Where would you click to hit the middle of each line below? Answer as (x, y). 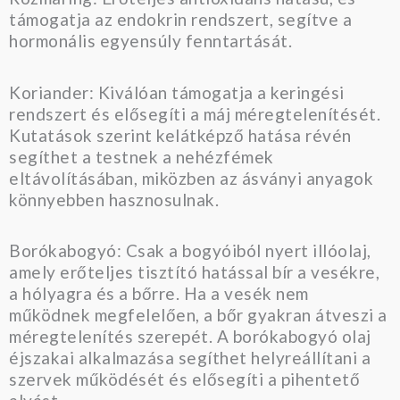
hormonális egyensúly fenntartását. (150, 41)
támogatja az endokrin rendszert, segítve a (180, 20)
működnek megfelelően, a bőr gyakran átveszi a (198, 314)
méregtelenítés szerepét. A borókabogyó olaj (190, 336)
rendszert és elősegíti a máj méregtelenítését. (195, 113)
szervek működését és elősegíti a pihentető (184, 379)
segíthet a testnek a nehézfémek (142, 156)
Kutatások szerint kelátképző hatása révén (180, 135)
